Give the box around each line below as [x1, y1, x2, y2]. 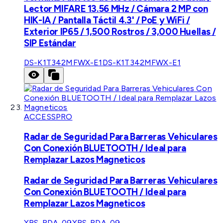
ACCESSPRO [24, 112, 73, 122]
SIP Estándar [24, 37, 76, 49]
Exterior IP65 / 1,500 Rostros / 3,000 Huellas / [24, 25, 216, 37]
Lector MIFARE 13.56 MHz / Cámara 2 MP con [24, 2, 208, 14]
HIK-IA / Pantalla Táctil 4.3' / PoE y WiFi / [24, 14, 190, 26]
